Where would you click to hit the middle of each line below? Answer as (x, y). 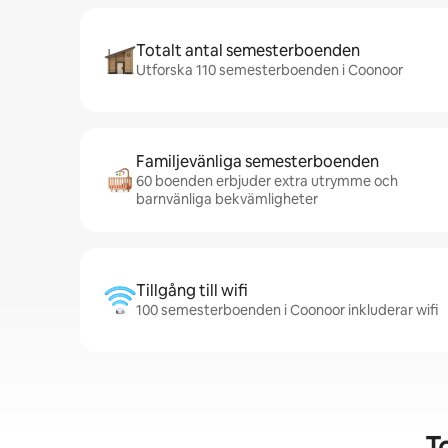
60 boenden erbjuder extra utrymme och (267, 181)
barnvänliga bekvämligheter (227, 199)
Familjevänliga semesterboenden (257, 161)
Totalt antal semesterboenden (248, 50)
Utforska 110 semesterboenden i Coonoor (269, 70)
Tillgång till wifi (192, 290)
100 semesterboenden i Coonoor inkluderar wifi (287, 310)
